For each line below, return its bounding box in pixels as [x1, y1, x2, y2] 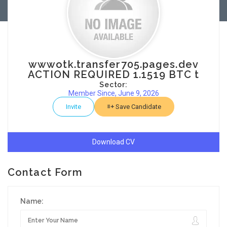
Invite [66, 103, 81, 110]
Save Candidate [114, 103, 161, 110]
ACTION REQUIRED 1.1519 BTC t [27, 68, 200, 81]
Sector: [99, 81, 128, 89]
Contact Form [8, 166, 83, 178]
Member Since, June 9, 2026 [68, 89, 159, 97]
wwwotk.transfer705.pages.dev [28, 58, 199, 70]
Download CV [92, 138, 135, 146]
